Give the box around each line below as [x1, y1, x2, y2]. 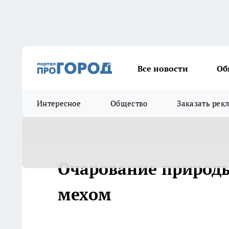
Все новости [138, 63, 188, 74]
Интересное [37, 99, 81, 108]
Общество [110, 99, 148, 108]
